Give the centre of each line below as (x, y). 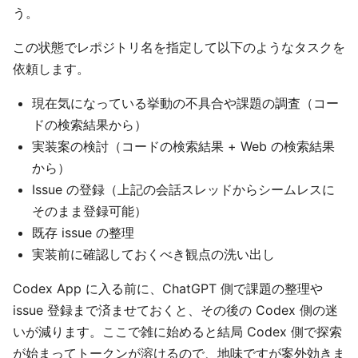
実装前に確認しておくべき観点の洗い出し (153, 255)
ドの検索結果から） (89, 125)
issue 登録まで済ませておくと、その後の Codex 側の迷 (175, 310)
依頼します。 (51, 69)
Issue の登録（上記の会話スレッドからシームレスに (183, 190)
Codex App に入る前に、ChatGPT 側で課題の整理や (168, 289)
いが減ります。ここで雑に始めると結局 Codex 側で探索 (177, 332)
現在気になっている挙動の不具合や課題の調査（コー (185, 103)
